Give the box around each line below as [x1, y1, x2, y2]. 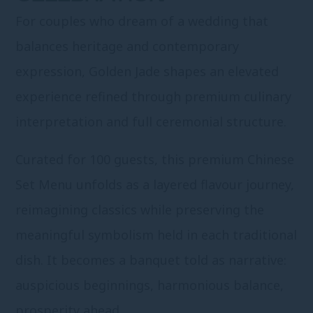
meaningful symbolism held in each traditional [15, 226, 298, 244]
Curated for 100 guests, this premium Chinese [15, 151, 295, 168]
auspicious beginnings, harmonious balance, [15, 277, 284, 294]
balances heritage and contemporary [15, 38, 240, 55]
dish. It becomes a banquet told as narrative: [15, 252, 287, 269]
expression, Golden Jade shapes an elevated [15, 63, 279, 80]
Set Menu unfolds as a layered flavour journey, [15, 176, 295, 194]
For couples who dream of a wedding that [15, 13, 269, 30]
